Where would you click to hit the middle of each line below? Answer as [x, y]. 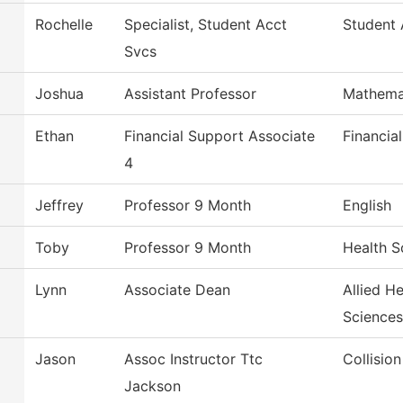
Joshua [59, 94]
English [367, 206]
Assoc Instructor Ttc [193, 359]
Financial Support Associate [219, 136]
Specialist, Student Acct [206, 25]
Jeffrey [59, 206]
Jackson [152, 386]
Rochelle [64, 25]
